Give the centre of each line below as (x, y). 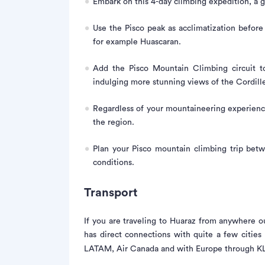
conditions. (114, 162)
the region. (114, 122)
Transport (111, 193)
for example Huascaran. (137, 42)
